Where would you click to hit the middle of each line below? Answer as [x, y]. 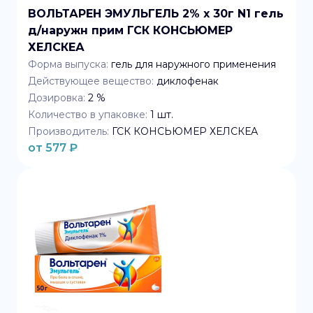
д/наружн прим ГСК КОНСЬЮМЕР [130, 30]
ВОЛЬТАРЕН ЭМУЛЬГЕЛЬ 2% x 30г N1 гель [156, 14]
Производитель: [68, 131]
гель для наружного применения [194, 64]
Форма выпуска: [68, 64]
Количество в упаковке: [88, 115]
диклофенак [188, 81]
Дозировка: [57, 98]
